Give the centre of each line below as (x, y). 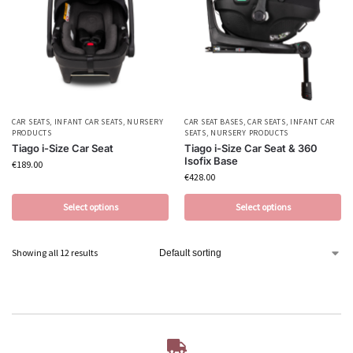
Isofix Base (211, 161)
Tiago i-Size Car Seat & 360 (251, 148)
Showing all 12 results (55, 253)
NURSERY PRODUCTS (249, 133)
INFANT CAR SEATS (88, 122)
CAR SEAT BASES (214, 122)
